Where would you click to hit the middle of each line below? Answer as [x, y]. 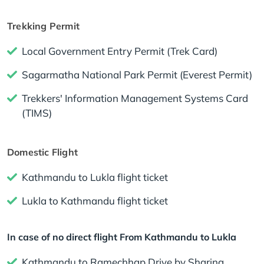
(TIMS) [37, 113]
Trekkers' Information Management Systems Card [135, 98]
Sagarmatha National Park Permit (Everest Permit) [137, 75]
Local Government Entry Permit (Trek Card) [120, 51]
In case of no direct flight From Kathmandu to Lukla [122, 237]
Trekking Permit [43, 26]
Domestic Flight [42, 152]
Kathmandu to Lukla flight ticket [95, 177]
